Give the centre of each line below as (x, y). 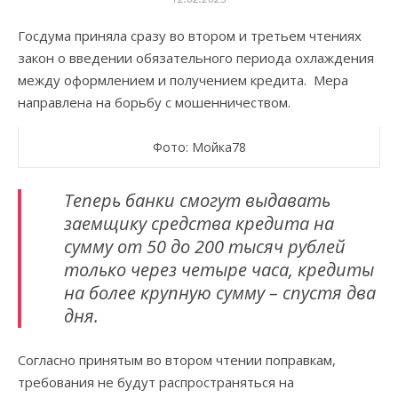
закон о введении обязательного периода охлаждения (196, 58)
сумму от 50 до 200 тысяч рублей (205, 247)
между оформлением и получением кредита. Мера (183, 80)
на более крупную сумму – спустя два (220, 293)
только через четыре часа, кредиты (219, 270)
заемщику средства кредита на (199, 223)
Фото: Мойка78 (199, 147)
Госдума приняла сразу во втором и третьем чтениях (190, 36)
